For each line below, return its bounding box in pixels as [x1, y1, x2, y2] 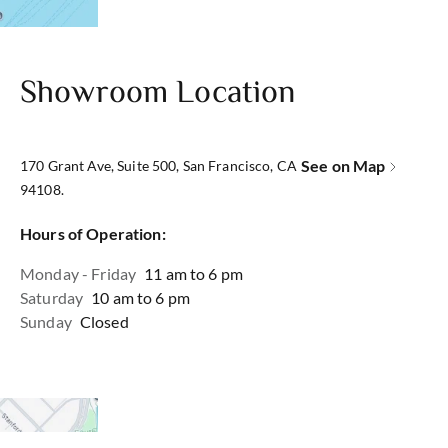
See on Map [301, 155, 386, 175]
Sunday [20, 311, 72, 331]
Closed [79, 311, 129, 331]
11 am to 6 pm [144, 263, 243, 283]
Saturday [20, 287, 84, 307]
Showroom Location [20, 73, 296, 106]
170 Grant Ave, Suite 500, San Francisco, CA [20, 156, 298, 174]
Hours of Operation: [20, 223, 166, 243]
